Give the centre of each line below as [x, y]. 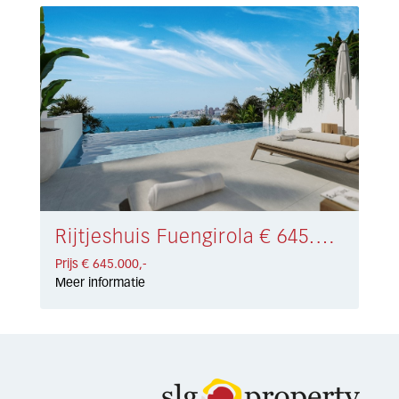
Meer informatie [101, 284]
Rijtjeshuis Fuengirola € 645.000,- [326, 238]
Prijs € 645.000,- [102, 265]
